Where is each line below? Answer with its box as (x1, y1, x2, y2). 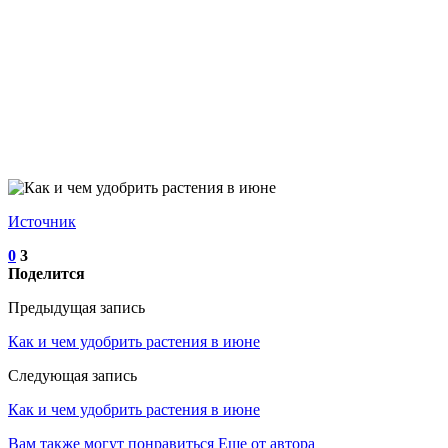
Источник (8, 212, 76, 230)
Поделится (8, 264, 85, 282)
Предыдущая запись (8, 298, 145, 316)
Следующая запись (8, 366, 137, 384)
